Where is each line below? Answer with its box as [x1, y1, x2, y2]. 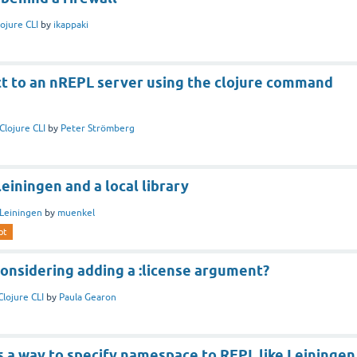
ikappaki [53, 18, 88, 30]
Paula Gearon [59, 291, 116, 303]
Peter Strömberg [61, 122, 135, 134]
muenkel [57, 206, 95, 218]
